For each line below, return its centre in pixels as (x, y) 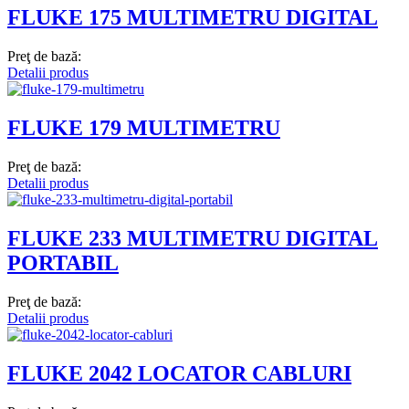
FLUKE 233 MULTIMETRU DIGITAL (193, 239)
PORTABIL (63, 263)
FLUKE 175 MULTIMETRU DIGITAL (193, 18)
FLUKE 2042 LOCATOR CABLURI (179, 373)
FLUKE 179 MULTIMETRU (144, 128)
